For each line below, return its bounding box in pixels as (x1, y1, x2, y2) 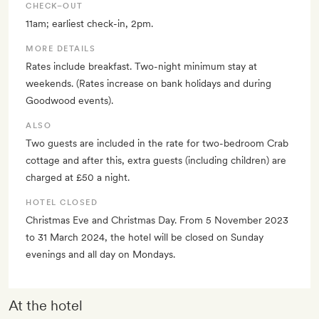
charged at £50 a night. (26, 172, 130, 184)
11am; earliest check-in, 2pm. (26, 18, 153, 30)
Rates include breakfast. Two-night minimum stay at (26, 61, 257, 73)
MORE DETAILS (26, 44, 96, 54)
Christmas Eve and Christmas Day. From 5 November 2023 (26, 214, 288, 226)
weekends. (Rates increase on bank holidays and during (26, 78, 271, 90)
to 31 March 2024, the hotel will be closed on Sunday (26, 231, 263, 244)
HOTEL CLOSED (26, 198, 98, 208)
